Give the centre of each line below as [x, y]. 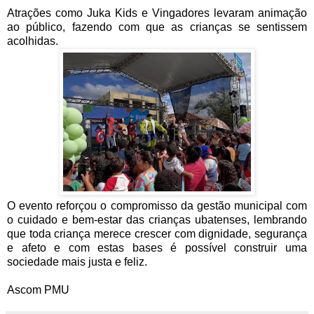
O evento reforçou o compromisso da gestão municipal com [157, 206]
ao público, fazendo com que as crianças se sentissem [157, 27]
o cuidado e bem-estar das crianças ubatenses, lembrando [157, 220]
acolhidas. [33, 41]
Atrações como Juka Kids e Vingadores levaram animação [157, 13]
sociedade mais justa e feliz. [77, 262]
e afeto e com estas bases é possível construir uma [157, 248]
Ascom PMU [38, 290]
